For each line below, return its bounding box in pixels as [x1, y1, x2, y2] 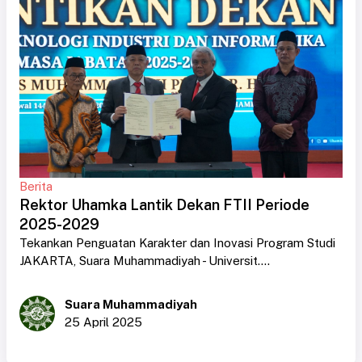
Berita [19, 179, 53, 193]
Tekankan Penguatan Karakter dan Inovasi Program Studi [19, 235, 339, 250]
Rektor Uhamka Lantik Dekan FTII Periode [19, 196, 309, 213]
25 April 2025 [65, 314, 142, 329]
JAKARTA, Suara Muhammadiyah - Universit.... [19, 253, 270, 267]
